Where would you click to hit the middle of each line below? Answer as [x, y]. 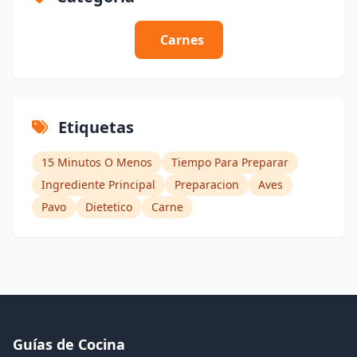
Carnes [182, 39]
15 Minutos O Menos [97, 162]
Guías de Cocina [69, 344]
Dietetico [109, 206]
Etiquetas [94, 127]
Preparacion [207, 184]
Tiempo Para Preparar [230, 162]
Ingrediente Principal [98, 184]
